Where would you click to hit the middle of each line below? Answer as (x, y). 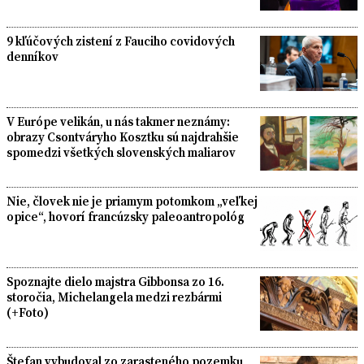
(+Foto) (28, 312)
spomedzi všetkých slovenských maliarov (121, 152)
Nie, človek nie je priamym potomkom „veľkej (132, 201)
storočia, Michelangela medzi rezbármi (114, 297)
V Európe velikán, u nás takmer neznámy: (118, 121)
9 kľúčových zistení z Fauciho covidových (121, 41)
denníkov (32, 57)
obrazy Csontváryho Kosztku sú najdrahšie (123, 136)
